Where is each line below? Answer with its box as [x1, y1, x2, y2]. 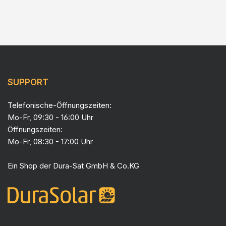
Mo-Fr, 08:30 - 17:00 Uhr [8, 137, 93, 146]
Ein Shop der [8, 161, 53, 171]
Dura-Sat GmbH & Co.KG [53, 161, 139, 171]
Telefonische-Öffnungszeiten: [8, 100, 111, 110]
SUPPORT [8, 77, 48, 87]
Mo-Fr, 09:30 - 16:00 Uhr [8, 112, 93, 122]
